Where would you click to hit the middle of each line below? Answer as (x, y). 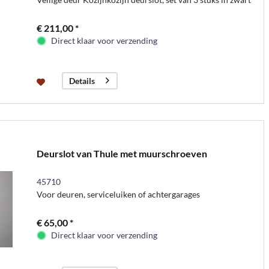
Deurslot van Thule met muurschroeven (122, 153)
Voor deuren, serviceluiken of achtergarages (118, 194)
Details (82, 81)
